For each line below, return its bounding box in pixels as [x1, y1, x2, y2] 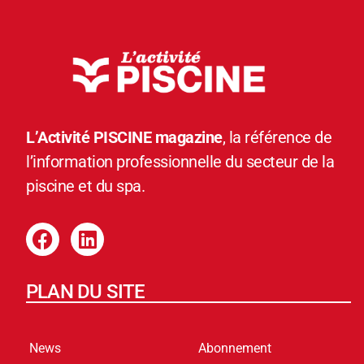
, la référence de [222, 128, 331, 148]
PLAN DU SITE [26, 280, 145, 304]
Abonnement [198, 340, 271, 357]
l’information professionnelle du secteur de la [26, 152, 334, 172]
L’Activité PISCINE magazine [26, 128, 223, 148]
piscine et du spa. [26, 176, 145, 197]
